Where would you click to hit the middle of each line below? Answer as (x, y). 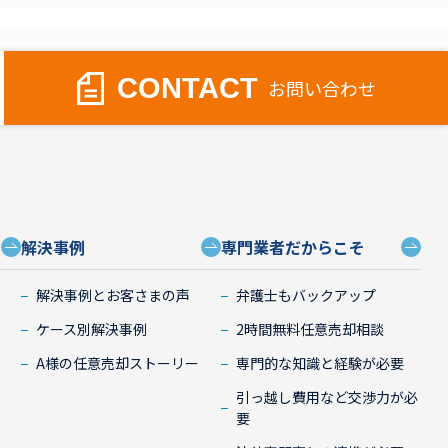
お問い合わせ (321, 87)
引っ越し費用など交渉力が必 (327, 397)
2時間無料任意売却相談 (310, 329)
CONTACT (187, 88)
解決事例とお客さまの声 (113, 295)
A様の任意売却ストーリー (118, 363)
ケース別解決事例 (92, 329)
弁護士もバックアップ (306, 295)
